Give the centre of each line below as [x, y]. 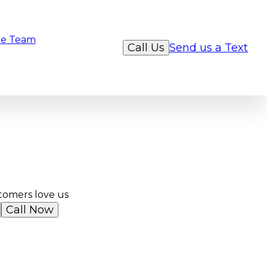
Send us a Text [209, 47]
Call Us [146, 47]
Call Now [30, 209]
